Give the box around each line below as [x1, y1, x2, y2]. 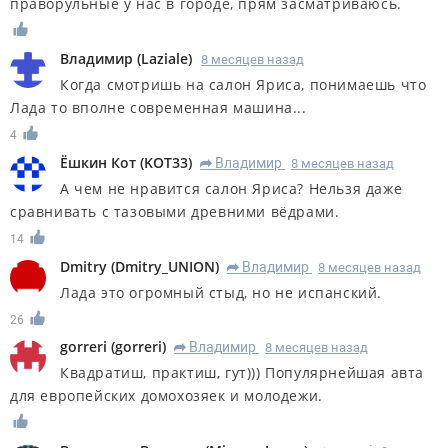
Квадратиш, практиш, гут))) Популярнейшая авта [60, 363, 425, 383]
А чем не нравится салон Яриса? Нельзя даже [60, 178, 403, 198]
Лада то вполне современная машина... [10, 97, 307, 117]
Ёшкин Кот [60, 152, 136, 172]
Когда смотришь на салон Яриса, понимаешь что [60, 74, 427, 94]
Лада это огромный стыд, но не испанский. [60, 282, 382, 302]
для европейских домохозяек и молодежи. [10, 386, 323, 406]
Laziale [141, 48, 188, 68]
